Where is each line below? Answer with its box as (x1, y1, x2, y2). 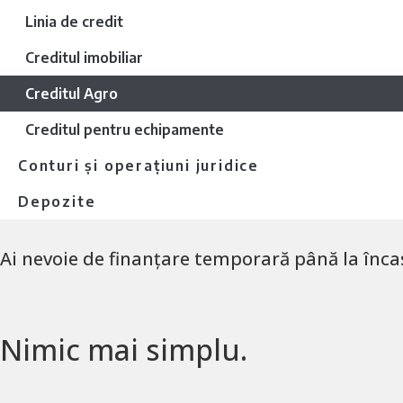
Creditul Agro (25, 85, 118, 103)
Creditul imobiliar (25, 49, 143, 67)
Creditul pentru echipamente (25, 121, 224, 139)
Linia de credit (25, 13, 123, 31)
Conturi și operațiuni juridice (18, 157, 259, 175)
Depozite (18, 193, 96, 210)
